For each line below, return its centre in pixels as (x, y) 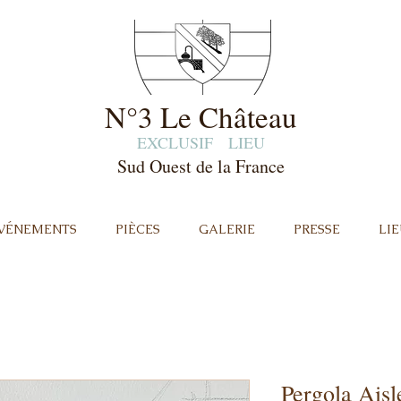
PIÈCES (137, 229)
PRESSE (316, 229)
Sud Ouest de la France (201, 166)
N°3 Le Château (201, 116)
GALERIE (226, 229)
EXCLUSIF (175, 142)
